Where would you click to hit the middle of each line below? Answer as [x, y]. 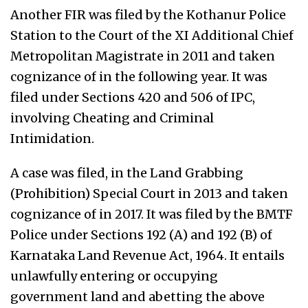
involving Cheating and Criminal [112, 118]
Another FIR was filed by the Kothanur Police [148, 14]
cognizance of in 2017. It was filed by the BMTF [152, 214]
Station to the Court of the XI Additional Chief [152, 35]
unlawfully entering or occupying [114, 276]
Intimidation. [52, 138]
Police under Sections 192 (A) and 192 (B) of [141, 234]
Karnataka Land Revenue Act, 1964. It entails [147, 255]
